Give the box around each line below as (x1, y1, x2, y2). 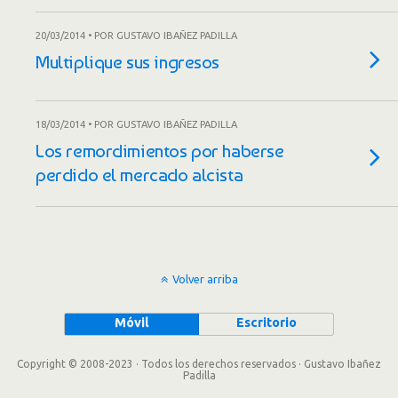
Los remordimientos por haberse (36, 139, 284, 162)
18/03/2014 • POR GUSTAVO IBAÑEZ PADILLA (36, 119, 237, 130)
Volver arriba (171, 273, 238, 285)
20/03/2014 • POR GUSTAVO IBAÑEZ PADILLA (36, 30, 237, 41)
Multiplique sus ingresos (36, 51, 220, 73)
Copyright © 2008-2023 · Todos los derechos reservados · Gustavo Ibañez (17, 358, 381, 370)
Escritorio (235, 315, 297, 330)
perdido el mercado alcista (36, 163, 243, 186)
